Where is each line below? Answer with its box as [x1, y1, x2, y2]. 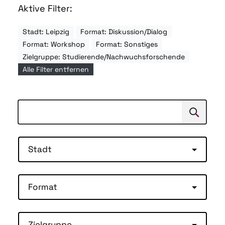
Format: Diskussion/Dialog [80, 27, 167, 37]
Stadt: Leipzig [23, 27, 69, 37]
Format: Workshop [23, 40, 85, 49]
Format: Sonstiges [96, 40, 158, 49]
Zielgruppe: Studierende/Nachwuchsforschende [23, 52, 185, 62]
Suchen [181, 109, 211, 121]
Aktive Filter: [18, 3, 72, 15]
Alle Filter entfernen [23, 65, 89, 74]
